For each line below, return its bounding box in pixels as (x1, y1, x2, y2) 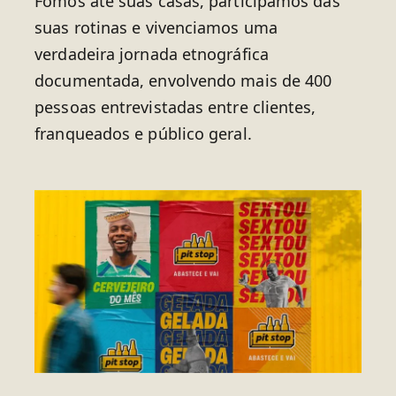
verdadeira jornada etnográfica (34, 42, 269, 65)
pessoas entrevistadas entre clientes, (34, 95, 316, 118)
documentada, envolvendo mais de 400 (34, 69, 332, 91)
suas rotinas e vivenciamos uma (34, 16, 278, 38)
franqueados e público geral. (34, 122, 252, 144)
